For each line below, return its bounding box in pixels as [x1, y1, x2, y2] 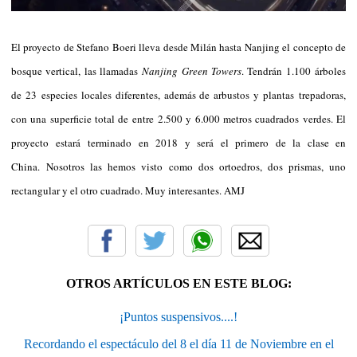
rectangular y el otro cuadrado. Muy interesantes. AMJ [11, 183, 245, 198]
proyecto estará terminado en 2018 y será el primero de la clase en [11, 135, 346, 151]
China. [11, 159, 40, 175]
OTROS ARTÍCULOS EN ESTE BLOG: [65, 277, 292, 291]
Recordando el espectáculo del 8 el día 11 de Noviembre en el [23, 337, 334, 351]
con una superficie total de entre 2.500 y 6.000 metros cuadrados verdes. [11, 112, 336, 127]
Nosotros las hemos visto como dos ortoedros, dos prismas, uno [40, 159, 346, 175]
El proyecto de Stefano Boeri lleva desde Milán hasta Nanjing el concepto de [11, 40, 346, 55]
